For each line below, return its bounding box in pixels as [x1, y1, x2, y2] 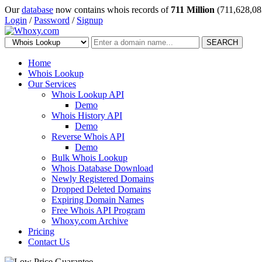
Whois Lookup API [51, 89, 124, 99]
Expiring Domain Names [51, 195, 144, 205]
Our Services [28, 79, 76, 89]
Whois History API [51, 111, 122, 120]
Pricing [28, 226, 54, 236]
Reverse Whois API [51, 132, 125, 142]
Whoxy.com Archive [51, 216, 128, 226]
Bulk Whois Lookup [51, 153, 127, 163]
